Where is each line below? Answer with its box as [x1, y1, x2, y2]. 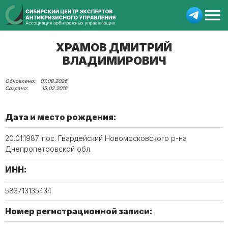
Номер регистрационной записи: [5, 206, 153, 216]
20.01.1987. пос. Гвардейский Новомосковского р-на [5, 134, 187, 142]
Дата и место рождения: [5, 112, 117, 122]
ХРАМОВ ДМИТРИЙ [56, 41, 172, 54]
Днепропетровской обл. [5, 145, 92, 153]
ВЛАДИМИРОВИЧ [62, 54, 166, 67]
